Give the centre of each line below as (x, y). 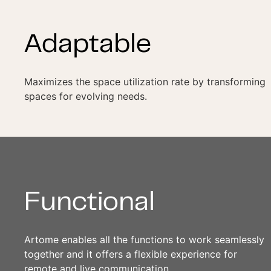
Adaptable (88, 46)
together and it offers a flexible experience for (131, 254)
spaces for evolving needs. (86, 96)
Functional (90, 203)
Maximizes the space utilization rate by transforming (145, 82)
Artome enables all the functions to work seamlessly (144, 239)
